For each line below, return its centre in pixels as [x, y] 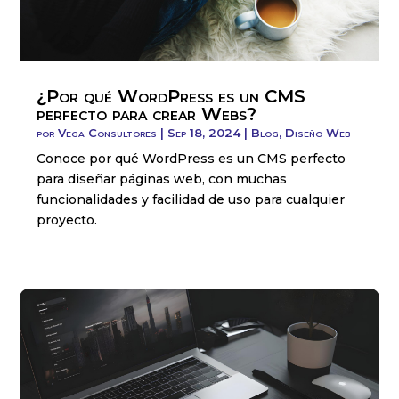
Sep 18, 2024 [204, 133]
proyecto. [67, 220]
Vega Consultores [108, 133]
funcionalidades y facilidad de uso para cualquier [191, 200]
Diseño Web [318, 133]
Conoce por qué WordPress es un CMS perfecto [191, 159]
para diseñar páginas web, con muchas [162, 179]
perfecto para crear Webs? [147, 114]
